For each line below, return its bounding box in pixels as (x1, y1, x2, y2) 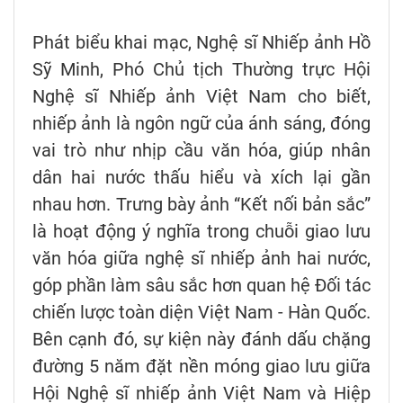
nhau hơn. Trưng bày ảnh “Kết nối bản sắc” (32, 193, 371, 215)
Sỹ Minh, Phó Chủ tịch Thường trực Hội (32, 58, 371, 80)
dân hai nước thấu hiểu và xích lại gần (32, 166, 371, 188)
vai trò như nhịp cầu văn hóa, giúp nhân (32, 139, 371, 161)
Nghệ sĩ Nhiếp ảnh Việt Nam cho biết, (32, 85, 371, 107)
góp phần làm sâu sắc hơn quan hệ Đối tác (32, 273, 371, 296)
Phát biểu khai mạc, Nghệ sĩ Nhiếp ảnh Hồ (32, 31, 371, 53)
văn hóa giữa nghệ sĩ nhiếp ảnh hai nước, (32, 246, 371, 269)
